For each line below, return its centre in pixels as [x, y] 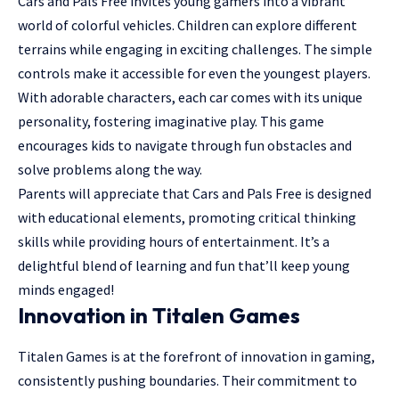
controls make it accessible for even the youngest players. [194, 73]
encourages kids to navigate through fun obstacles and [185, 146]
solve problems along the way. [110, 170]
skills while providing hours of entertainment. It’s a [174, 242]
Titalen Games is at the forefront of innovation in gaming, [196, 356]
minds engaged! [66, 290]
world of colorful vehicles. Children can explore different [187, 25]
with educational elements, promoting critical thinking [187, 218]
